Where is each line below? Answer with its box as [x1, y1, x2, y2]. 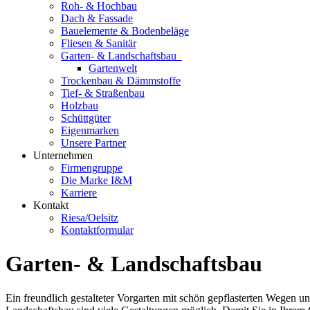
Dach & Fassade [61, 12, 133, 24]
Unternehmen [33, 149, 93, 161]
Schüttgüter [61, 111, 111, 124]
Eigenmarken [61, 124, 119, 136]
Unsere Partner [61, 136, 126, 149]
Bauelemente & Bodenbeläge [61, 24, 189, 37]
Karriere [61, 186, 97, 199]
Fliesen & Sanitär [61, 37, 136, 49]
